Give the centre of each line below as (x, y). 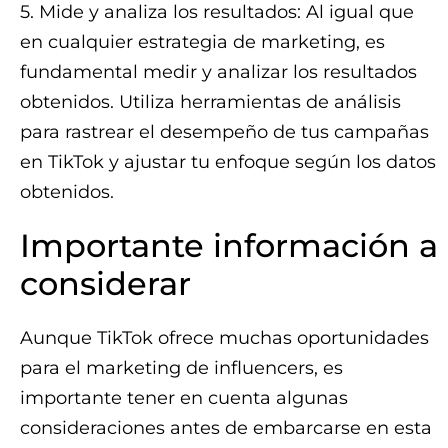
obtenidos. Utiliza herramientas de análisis (210, 102)
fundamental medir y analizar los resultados (218, 72)
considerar (105, 284)
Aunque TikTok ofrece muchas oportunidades (224, 338)
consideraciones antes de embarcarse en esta (226, 428)
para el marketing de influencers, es (181, 368)
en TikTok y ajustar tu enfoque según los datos (228, 162)
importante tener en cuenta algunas (184, 398)
